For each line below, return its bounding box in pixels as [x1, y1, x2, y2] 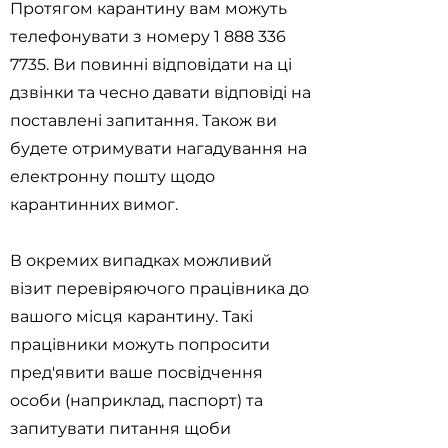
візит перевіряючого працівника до [10, 279, 309, 298]
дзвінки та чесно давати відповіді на [10, 83, 311, 102]
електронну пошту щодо [10, 167, 215, 186]
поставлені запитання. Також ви [10, 111, 277, 130]
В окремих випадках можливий [10, 251, 272, 270]
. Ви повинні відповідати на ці [46, 55, 292, 74]
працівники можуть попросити [10, 335, 270, 354]
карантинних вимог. [10, 195, 178, 214]
